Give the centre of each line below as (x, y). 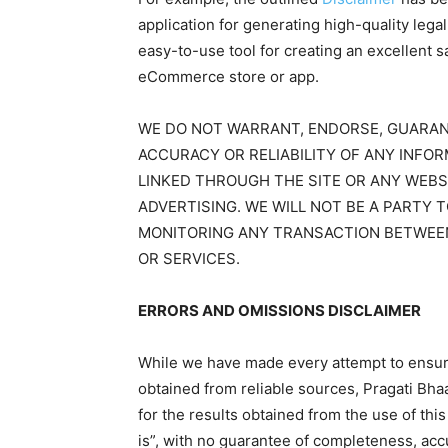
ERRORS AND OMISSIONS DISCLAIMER (279, 311)
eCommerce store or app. (228, 77)
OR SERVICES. (189, 259)
